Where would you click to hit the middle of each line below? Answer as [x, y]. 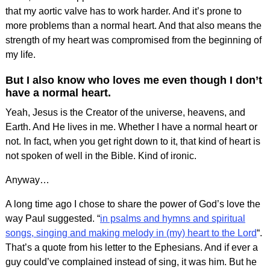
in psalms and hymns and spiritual [172, 218]
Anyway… [27, 180]
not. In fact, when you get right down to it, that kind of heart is [133, 141]
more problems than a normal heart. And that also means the [133, 25]
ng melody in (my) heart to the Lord [183, 233]
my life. [20, 54]
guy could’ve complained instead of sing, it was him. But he [131, 262]
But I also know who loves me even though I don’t [133, 80]
